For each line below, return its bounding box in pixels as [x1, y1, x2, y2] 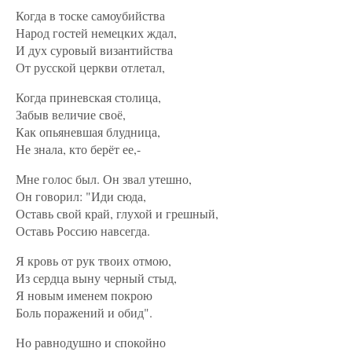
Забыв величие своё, [16, 106, 126, 123]
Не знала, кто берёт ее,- [16, 141, 141, 157]
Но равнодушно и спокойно [16, 334, 166, 350]
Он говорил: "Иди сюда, [16, 188, 146, 204]
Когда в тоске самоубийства [16, 7, 165, 24]
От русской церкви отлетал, [16, 59, 165, 75]
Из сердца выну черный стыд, [16, 269, 177, 286]
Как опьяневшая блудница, [16, 123, 160, 140]
